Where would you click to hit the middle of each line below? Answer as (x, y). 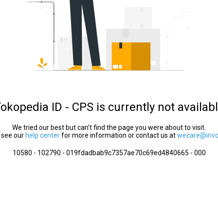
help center (43, 135)
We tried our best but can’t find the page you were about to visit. (109, 127)
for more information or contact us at (118, 135)
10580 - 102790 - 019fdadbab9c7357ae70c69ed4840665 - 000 (109, 153)
